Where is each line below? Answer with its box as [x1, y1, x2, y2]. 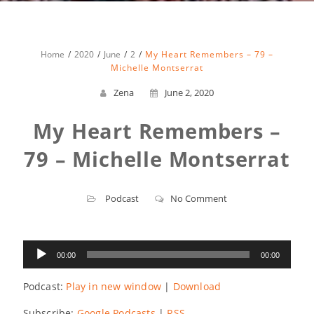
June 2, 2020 [164, 86, 214, 99]
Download [172, 280, 221, 293]
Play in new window [66, 280, 161, 293]
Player [22, 253, 51, 266]
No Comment [170, 192, 227, 205]
